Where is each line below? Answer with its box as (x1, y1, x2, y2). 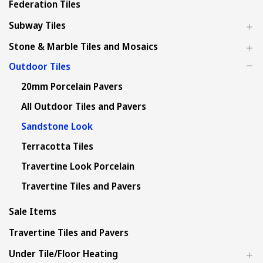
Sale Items (9, 205, 56, 218)
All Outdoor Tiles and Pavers (21, 100, 146, 113)
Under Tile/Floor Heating (9, 247, 118, 260)
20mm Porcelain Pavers (21, 80, 123, 93)
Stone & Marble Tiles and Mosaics (9, 40, 158, 53)
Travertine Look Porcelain (21, 160, 134, 173)
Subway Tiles (9, 19, 66, 32)
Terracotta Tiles (21, 140, 93, 153)
